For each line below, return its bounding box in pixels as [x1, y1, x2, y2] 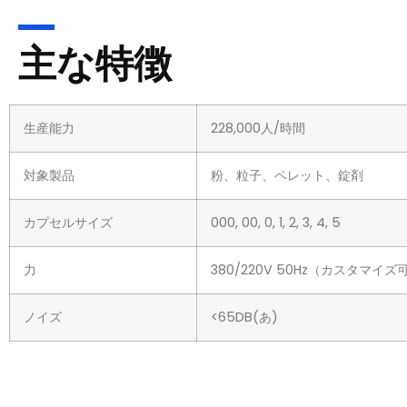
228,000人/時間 [211, 119, 305, 138]
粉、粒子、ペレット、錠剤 [211, 166, 363, 185]
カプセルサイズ [24, 213, 113, 233]
